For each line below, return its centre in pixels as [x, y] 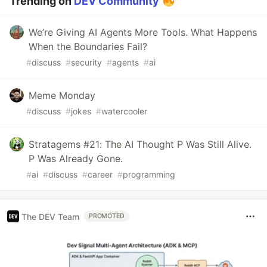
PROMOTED [107, 216]
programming [149, 174]
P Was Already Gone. [76, 159]
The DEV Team [50, 216]
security [86, 62]
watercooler [124, 111]
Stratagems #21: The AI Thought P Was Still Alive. [140, 144]
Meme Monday [62, 95]
